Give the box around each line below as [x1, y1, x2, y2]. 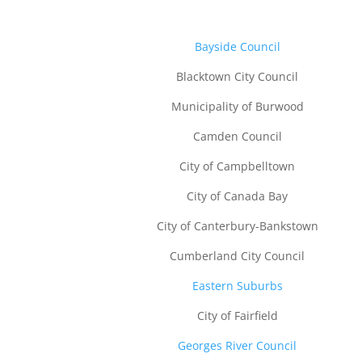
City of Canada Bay [187, 187, 288, 204]
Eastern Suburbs [192, 277, 283, 293]
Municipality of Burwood [170, 98, 304, 114]
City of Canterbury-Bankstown [156, 217, 318, 234]
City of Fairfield [196, 307, 278, 323]
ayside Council [201, 38, 280, 54]
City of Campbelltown [179, 158, 296, 174]
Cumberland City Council [170, 247, 305, 263]
